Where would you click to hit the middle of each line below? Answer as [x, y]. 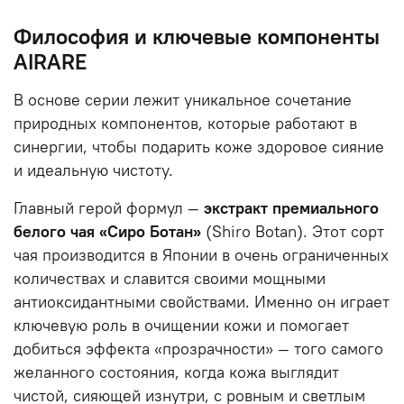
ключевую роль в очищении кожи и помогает [181, 325]
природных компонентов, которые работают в [185, 123]
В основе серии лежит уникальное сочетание [183, 100]
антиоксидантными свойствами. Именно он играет [202, 302]
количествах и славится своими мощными [170, 278]
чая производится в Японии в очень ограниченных [201, 255]
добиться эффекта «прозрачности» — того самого [198, 349]
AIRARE [50, 61]
